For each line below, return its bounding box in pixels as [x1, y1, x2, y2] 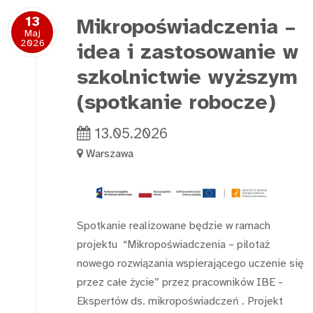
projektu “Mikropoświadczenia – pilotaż [77, 237, 270, 252]
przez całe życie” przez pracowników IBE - [77, 275, 283, 289]
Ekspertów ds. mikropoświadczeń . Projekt [77, 293, 283, 308]
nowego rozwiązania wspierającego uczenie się [77, 256, 304, 270]
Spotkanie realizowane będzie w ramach [77, 218, 270, 233]
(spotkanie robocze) [77, 89, 276, 116]
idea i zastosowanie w [77, 38, 298, 66]
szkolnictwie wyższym [77, 64, 298, 91]
